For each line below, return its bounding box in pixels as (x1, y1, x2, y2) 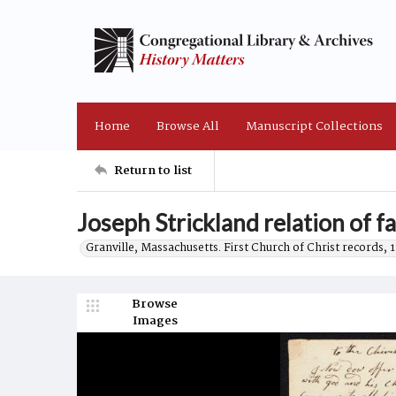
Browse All (156, 116, 219, 136)
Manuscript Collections (246, 116, 383, 136)
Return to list (114, 160, 192, 180)
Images (132, 311, 178, 331)
